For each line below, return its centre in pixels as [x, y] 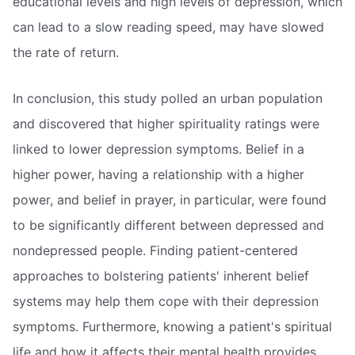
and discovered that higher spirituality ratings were [166, 123]
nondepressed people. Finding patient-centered [155, 250]
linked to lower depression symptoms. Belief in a [158, 149]
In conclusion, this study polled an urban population [168, 98]
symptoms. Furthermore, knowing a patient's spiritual [172, 326]
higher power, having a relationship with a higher [158, 174]
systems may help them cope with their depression [166, 301]
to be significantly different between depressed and [168, 225]
